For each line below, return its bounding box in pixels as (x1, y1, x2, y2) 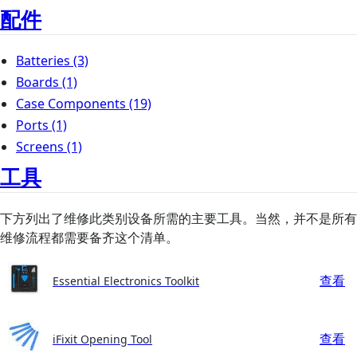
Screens (16, 137, 64, 155)
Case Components (16, 94, 126, 112)
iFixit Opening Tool (53, 331, 152, 347)
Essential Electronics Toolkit (53, 273, 199, 288)
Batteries (16, 51, 70, 69)
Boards (16, 73, 59, 91)
